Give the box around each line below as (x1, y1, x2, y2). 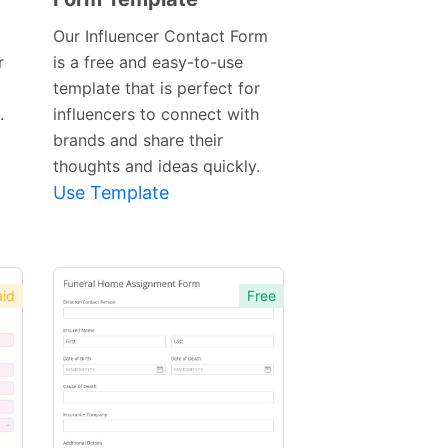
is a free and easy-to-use (52, 52, 243, 73)
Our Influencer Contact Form (52, 26, 268, 47)
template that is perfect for (52, 78, 260, 99)
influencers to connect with (52, 104, 259, 125)
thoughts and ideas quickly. (52, 156, 260, 177)
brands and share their (52, 130, 223, 151)
